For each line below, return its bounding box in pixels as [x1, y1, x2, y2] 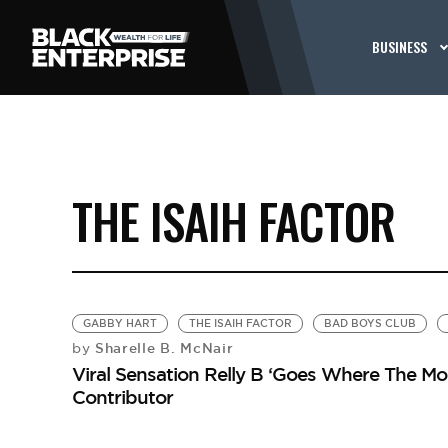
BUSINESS [372, 36, 428, 57]
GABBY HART [82, 317, 157, 330]
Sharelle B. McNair [90, 339, 234, 357]
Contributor [71, 385, 173, 409]
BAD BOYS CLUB [323, 317, 416, 330]
